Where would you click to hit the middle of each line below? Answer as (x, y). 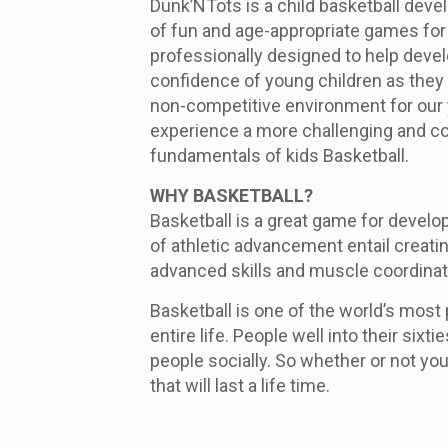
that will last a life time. (239, 386)
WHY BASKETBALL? (231, 196)
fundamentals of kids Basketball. (279, 156)
